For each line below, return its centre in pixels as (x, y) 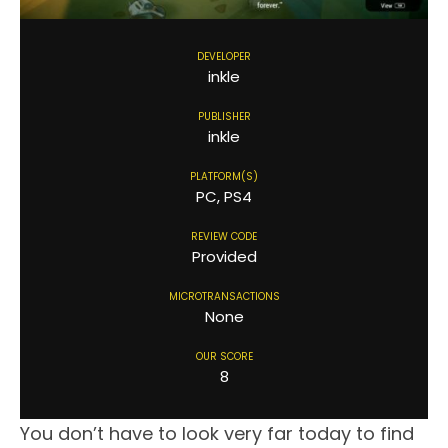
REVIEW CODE (224, 236)
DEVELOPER (224, 56)
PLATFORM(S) (224, 176)
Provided (224, 256)
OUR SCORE (224, 356)
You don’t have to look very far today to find (217, 433)
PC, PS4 (224, 196)
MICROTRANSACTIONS (224, 296)
